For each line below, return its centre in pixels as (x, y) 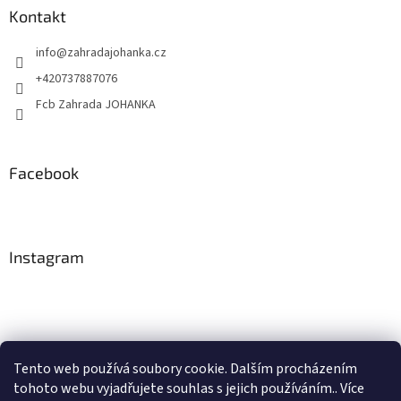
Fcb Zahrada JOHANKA (96, 105)
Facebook (44, 173)
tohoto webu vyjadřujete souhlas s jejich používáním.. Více (189, 388)
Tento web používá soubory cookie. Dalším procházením (185, 369)
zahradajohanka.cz (117, 53)
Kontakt (38, 17)
